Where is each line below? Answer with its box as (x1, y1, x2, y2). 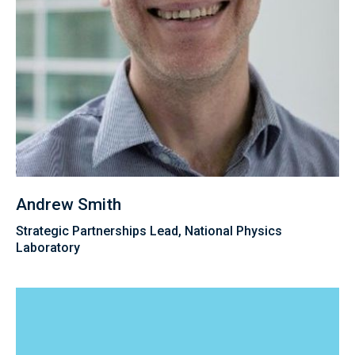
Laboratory (16, 240, 80, 256)
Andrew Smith (16, 195, 121, 215)
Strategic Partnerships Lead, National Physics (16, 223, 282, 239)
